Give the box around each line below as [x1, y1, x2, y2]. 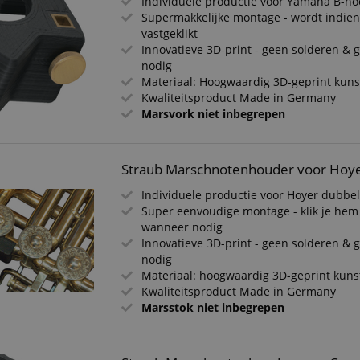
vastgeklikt [141, 26, 198, 41]
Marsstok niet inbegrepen [141, 300, 285, 315]
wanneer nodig [141, 219, 223, 235]
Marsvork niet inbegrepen [141, 106, 286, 121]
